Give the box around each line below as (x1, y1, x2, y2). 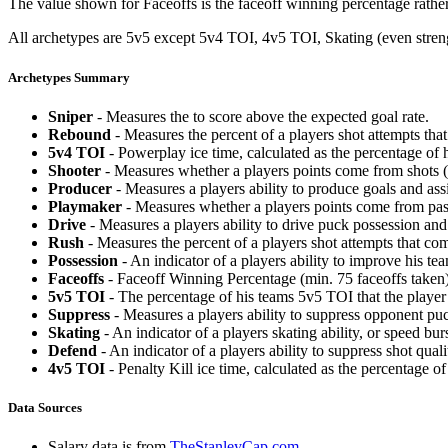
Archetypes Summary (8, 69, 130, 85)
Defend (48, 341, 97, 359)
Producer (48, 179, 112, 197)
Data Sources (8, 399, 82, 415)
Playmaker (48, 197, 122, 215)
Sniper (48, 107, 93, 125)
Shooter (48, 161, 101, 179)
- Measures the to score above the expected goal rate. (93, 107, 429, 125)
